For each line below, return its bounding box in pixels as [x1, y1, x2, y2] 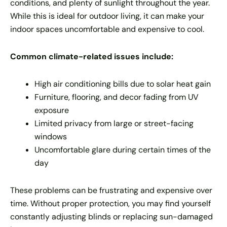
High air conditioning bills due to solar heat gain [34, 79, 211, 89]
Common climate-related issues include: [10, 51, 173, 62]
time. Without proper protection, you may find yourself [10, 198, 211, 209]
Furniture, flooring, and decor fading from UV [34, 92, 199, 102]
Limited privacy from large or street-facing [34, 118, 194, 129]
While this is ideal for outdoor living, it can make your [10, 11, 204, 21]
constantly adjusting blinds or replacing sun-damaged [10, 211, 213, 222]
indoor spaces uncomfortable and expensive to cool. [10, 24, 204, 34]
